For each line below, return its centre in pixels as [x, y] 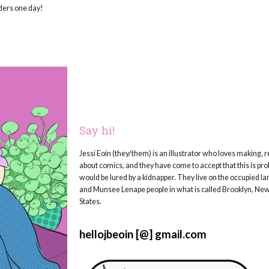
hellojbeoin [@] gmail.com [143, 234]
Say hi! [97, 130]
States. [90, 201]
